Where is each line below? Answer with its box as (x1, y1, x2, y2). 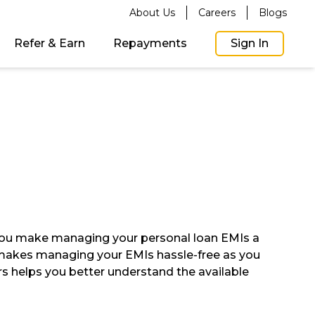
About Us (129, 6, 175, 19)
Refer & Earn (14, 37, 85, 50)
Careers (198, 6, 236, 19)
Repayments (113, 37, 187, 50)
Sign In (231, 37, 269, 50)
